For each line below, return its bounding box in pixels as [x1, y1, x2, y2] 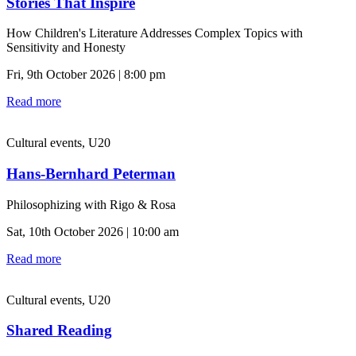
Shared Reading [6, 322, 112, 339]
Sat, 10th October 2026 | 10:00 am [6, 224, 179, 238]
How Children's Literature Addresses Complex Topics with [6, 26, 303, 41]
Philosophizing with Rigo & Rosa [6, 197, 176, 211]
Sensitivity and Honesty [6, 41, 126, 55]
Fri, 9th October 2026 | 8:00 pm [6, 68, 165, 82]
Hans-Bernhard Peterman [6, 165, 176, 183]
